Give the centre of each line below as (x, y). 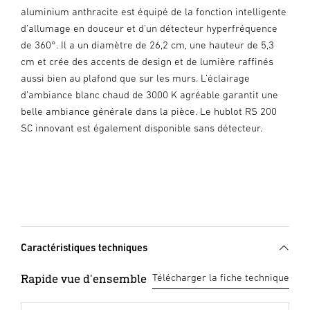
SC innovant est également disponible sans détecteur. (142, 128)
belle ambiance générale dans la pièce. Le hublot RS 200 (149, 111)
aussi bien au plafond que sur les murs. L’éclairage (135, 78)
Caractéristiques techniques (84, 248)
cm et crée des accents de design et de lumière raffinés (147, 62)
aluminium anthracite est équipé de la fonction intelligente (154, 12)
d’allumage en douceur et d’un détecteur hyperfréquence (149, 28)
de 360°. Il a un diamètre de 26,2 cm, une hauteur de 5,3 (147, 45)
